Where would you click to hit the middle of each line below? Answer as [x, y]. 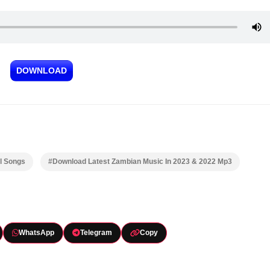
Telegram [96, 233]
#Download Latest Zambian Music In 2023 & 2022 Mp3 [140, 162]
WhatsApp [36, 233]
